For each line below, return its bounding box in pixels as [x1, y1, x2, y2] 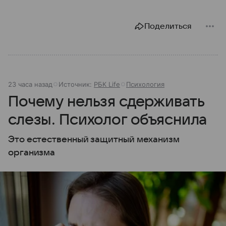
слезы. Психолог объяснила [8, 111, 207, 129]
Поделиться [144, 22, 192, 31]
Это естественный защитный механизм [8, 135, 180, 145]
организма [8, 148, 55, 158]
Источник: [59, 80, 94, 89]
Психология [126, 80, 164, 89]
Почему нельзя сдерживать [8, 93, 204, 110]
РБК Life [94, 80, 120, 89]
